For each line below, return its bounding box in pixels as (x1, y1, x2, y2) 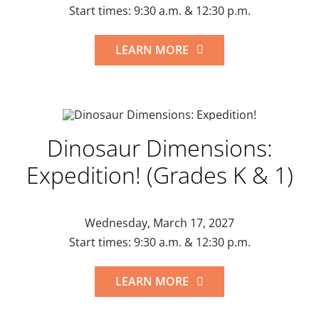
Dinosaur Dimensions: (46, 132, 273, 164)
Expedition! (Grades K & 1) (26, 159, 293, 191)
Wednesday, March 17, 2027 (85, 215, 234, 231)
